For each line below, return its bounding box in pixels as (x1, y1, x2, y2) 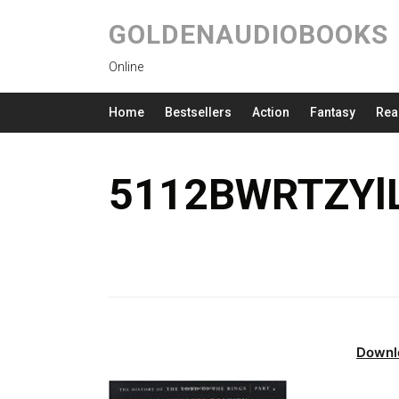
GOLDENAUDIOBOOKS (109, 19, 388, 50)
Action (252, 105, 289, 119)
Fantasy (310, 105, 355, 119)
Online (109, 60, 143, 74)
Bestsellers (165, 105, 232, 119)
